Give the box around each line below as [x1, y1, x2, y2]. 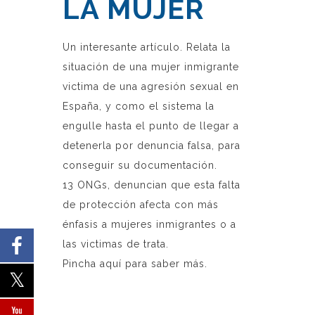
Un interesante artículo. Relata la [63, 41, 231, 53]
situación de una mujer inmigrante [63, 61, 239, 73]
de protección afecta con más [63, 199, 219, 211]
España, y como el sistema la [63, 101, 214, 112]
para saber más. [122, 258, 207, 270]
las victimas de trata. [63, 238, 169, 250]
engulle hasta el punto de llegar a [63, 120, 239, 132]
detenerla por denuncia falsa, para [63, 140, 240, 152]
